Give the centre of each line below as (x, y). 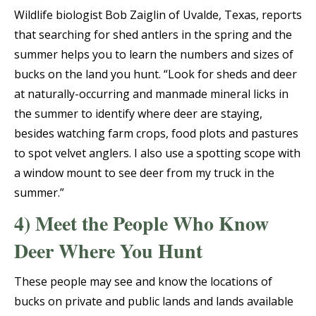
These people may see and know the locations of (143, 282)
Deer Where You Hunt (108, 251)
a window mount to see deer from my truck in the (144, 173)
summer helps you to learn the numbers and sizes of (154, 55)
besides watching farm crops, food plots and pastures (156, 134)
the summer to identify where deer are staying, (138, 114)
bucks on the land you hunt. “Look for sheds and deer (156, 74)
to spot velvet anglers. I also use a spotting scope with (157, 153)
